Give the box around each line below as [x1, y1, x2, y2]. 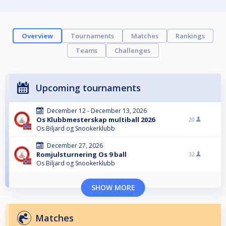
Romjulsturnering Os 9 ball [36, 150, 127, 159]
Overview [22, 31, 53, 41]
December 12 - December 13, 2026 [47, 106, 147, 116]
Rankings [176, 31, 205, 41]
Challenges [115, 46, 150, 55]
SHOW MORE [91, 183, 135, 193]
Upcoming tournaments [35, 82, 141, 94]
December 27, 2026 [47, 141, 103, 150]
